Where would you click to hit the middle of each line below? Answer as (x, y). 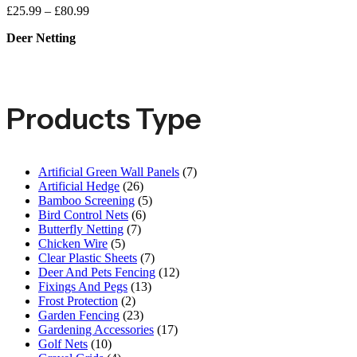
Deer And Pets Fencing (97, 273)
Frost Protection (78, 301)
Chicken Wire (73, 244)
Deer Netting (41, 38)
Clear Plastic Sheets (88, 258)
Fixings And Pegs (83, 287)
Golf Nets (63, 344)
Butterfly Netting (81, 229)
